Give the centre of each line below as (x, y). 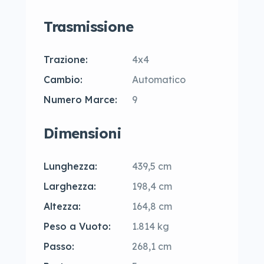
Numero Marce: (80, 100)
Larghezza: (70, 186)
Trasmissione (88, 27)
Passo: (59, 246)
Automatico (159, 80)
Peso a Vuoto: (77, 226)
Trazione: (66, 60)
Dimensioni (82, 133)
